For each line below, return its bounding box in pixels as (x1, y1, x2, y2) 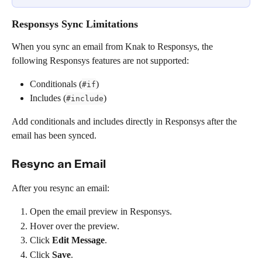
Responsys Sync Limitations (12, 18, 138, 30)
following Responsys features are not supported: (12, 55, 189, 65)
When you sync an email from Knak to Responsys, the (12, 41, 215, 51)
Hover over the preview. (30, 220, 119, 231)
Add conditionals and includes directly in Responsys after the (12, 116, 239, 127)
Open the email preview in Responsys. (30, 206, 172, 217)
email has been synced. (12, 130, 96, 141)
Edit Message (52, 235, 105, 246)
